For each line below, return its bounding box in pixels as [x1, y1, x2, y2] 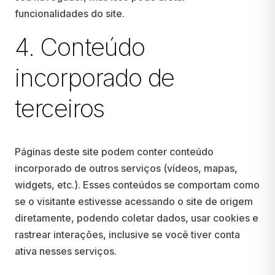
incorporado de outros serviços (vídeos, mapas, [15, 162, 238, 174]
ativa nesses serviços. [15, 245, 117, 257]
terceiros [15, 93, 105, 123]
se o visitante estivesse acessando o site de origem [15, 195, 253, 207]
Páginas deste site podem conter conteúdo [15, 145, 214, 158]
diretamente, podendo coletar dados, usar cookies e [15, 212, 258, 224]
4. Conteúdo [15, 32, 145, 62]
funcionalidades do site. [15, 7, 125, 20]
